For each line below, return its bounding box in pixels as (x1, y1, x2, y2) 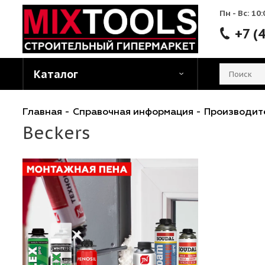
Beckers (24, 135, 100, 160)
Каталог (37, 75, 87, 90)
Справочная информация (80, 119, 215, 131)
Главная (24, 119, 69, 131)
